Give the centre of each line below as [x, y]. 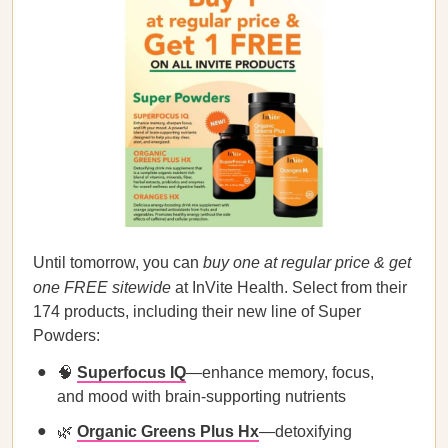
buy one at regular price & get [307, 262]
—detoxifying [305, 431]
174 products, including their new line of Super [197, 311]
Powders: [66, 335]
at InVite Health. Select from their [289, 287]
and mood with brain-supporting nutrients [201, 396]
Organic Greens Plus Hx [168, 431]
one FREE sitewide [102, 287]
